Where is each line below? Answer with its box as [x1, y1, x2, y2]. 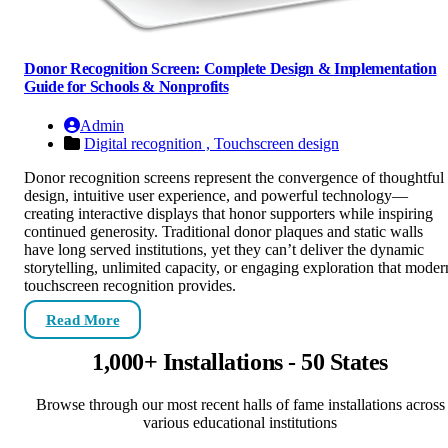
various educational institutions [143, 413, 337, 431]
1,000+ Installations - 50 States [92, 348, 388, 375]
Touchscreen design [214, 134, 339, 152]
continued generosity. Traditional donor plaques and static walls [24, 222, 423, 240]
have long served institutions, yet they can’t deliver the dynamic [24, 240, 424, 258]
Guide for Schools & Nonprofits [24, 77, 229, 95]
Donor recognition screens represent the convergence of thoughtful [24, 168, 444, 186]
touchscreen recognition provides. [24, 276, 236, 294]
